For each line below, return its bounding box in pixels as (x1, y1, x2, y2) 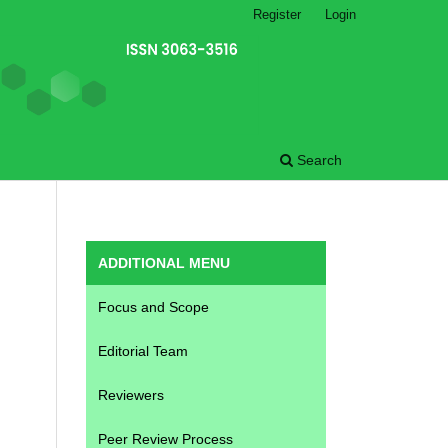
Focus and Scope (98, 298, 209, 315)
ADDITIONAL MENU (98, 254, 230, 271)
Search (293, 151, 342, 168)
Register (253, 6, 302, 22)
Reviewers (98, 386, 164, 403)
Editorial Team (98, 342, 188, 359)
